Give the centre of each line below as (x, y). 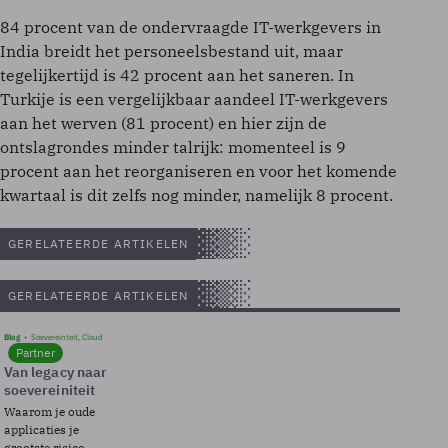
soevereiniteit (49, 390)
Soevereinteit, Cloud (67, 337)
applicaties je (41, 429)
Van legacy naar (56, 372)
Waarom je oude (49, 411)
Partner (35, 352)
